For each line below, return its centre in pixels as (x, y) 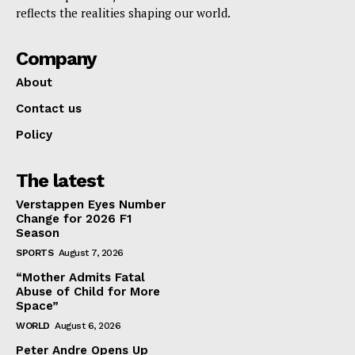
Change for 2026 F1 (74, 219)
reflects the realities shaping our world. (123, 13)
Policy (34, 135)
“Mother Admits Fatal (80, 278)
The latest (60, 181)
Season (38, 233)
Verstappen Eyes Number (91, 205)
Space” (37, 306)
